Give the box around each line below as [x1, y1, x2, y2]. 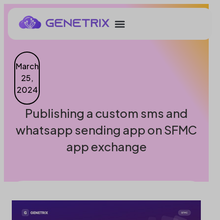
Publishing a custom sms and [25, 106, 188, 121]
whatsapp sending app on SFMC [16, 122, 197, 137]
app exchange [66, 139, 147, 154]
